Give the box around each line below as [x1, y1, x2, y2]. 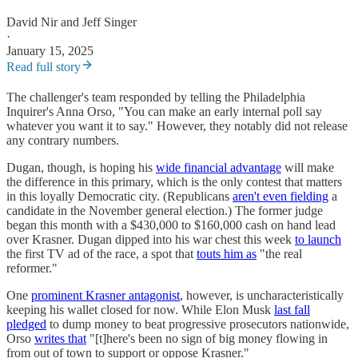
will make [281, 161, 334, 175]
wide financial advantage [156, 161, 281, 175]
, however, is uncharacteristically [180, 288, 344, 303]
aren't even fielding [233, 189, 328, 204]
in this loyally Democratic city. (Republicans [6, 189, 233, 204]
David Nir [6, 15, 58, 30]
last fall [274, 303, 310, 317]
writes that [34, 332, 86, 346]
